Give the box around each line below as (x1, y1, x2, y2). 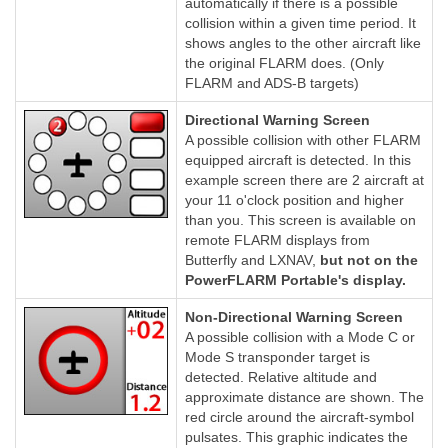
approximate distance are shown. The (185, 388, 424, 405)
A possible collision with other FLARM (185, 131, 421, 148)
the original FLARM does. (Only (185, 54, 384, 71)
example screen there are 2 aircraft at (185, 171, 424, 188)
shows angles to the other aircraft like (185, 34, 421, 51)
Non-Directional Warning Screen (185, 308, 403, 325)
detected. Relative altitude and (185, 368, 377, 385)
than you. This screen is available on (185, 211, 416, 228)
